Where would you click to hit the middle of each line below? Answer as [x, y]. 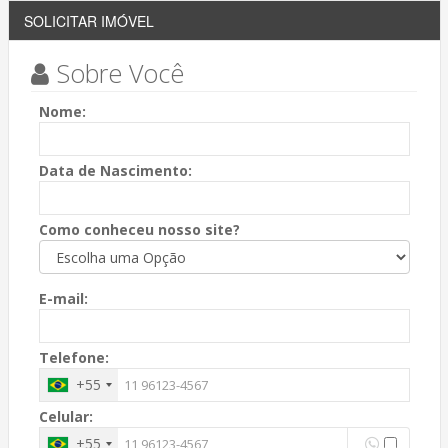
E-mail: [63, 298]
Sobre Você [116, 73]
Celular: [65, 416]
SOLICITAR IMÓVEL [88, 21]
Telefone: [73, 357]
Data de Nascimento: [115, 170]
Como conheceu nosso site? [139, 229]
